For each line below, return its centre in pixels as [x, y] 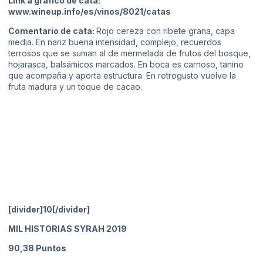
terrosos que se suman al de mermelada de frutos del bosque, [129, 53]
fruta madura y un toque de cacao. [75, 86]
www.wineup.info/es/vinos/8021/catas [90, 11]
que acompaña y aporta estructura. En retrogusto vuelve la [122, 75]
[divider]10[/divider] [49, 209]
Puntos [50, 248]
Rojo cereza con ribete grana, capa [166, 31]
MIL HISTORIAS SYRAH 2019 [68, 228]
